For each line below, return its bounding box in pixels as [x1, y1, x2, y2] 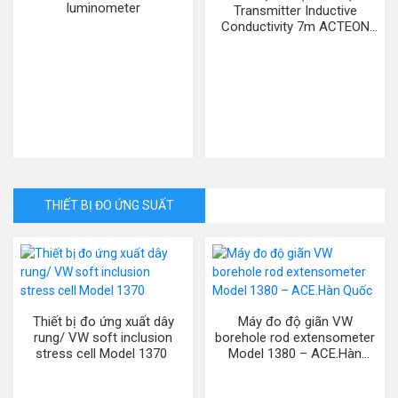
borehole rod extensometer [215, 330, 375, 346]
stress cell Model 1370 [36, 346, 171, 362]
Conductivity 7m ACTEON [220, 19, 370, 35]
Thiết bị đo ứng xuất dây [32, 314, 174, 330]
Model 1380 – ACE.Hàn [228, 346, 362, 362]
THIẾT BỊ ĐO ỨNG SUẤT [44, 198, 174, 212]
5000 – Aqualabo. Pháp [227, 35, 362, 51]
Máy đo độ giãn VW [237, 314, 353, 330]
